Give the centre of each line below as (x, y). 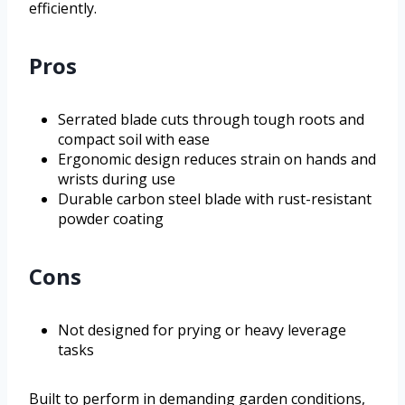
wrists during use (117, 179)
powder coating (111, 219)
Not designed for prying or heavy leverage (202, 330)
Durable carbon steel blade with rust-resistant (215, 199)
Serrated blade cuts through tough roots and (211, 120)
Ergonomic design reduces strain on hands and (217, 160)
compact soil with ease (134, 140)
